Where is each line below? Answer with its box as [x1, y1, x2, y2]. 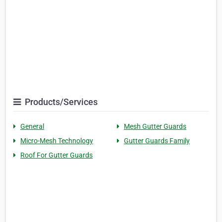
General [20, 122, 44, 131]
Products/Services [23, 97, 98, 108]
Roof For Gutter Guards [20, 151, 93, 160]
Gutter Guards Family [124, 137, 190, 145]
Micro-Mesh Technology [20, 137, 93, 145]
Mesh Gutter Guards [124, 122, 186, 131]
